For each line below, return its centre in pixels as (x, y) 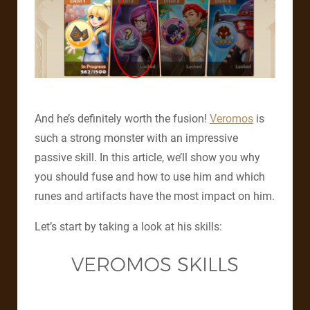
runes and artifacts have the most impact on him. (155, 197)
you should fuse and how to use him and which (150, 177)
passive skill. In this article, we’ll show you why (147, 158)
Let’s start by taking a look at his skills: (128, 227)
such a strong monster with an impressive (136, 138)
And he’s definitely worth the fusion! (122, 119)
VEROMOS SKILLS (155, 265)
